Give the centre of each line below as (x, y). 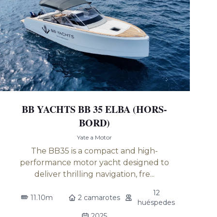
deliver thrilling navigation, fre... (94, 174)
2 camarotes (99, 198)
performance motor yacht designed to (94, 163)
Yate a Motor (94, 137)
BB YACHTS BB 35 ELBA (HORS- (94, 109)
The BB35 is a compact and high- (94, 151)
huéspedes (156, 202)
